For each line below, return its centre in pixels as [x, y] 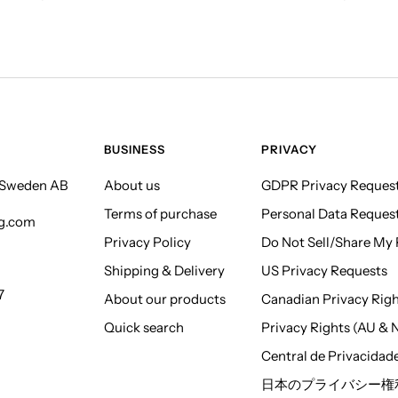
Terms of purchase [160, 213]
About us [132, 185]
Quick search [144, 327]
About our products [165, 298]
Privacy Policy [147, 242]
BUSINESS [135, 149]
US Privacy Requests [324, 270]
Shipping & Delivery [164, 270]
